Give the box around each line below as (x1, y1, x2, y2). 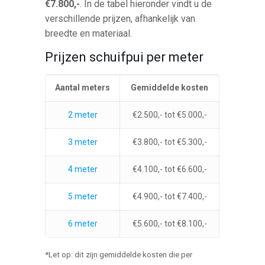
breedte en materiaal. (45, 27, 132, 39)
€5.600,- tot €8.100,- (132, 218, 207, 228)
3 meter (67, 137, 98, 147)
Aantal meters (55, 82, 111, 92)
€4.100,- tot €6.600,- (132, 164, 207, 174)
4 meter (67, 164, 98, 174)
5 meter (67, 191, 98, 201)
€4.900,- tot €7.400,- (132, 191, 207, 201)
